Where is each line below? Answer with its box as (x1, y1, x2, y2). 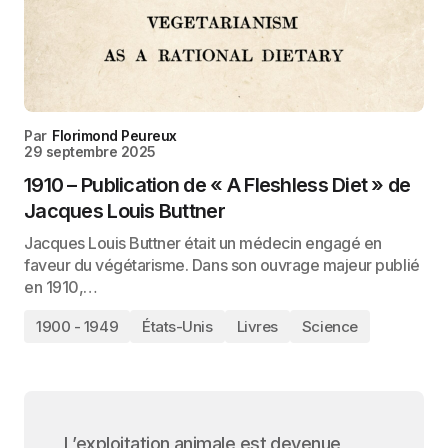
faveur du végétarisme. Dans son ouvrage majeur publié (24, 255, 420, 275)
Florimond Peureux (52, 127, 177, 144)
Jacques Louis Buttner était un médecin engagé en (24, 233, 382, 253)
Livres (236, 317, 278, 336)
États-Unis (142, 317, 213, 336)
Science (301, 317, 358, 336)
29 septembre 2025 (24, 143, 156, 160)
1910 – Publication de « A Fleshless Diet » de (24, 173, 411, 197)
